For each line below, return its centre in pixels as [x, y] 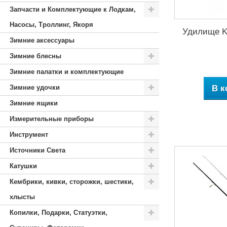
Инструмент [29, 135]
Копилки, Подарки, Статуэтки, [59, 213]
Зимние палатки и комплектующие [67, 72]
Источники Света [37, 150]
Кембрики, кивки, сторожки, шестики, [72, 182]
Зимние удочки [35, 87]
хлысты [22, 197]
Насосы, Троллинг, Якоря [51, 25]
